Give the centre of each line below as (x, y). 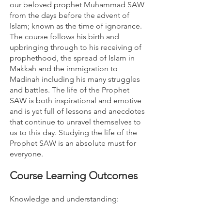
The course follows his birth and (64, 37)
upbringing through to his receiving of (76, 47)
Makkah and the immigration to (64, 69)
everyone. (26, 154)
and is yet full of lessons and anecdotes (77, 111)
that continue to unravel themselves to (75, 122)
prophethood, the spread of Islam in (72, 58)
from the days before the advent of (70, 15)
